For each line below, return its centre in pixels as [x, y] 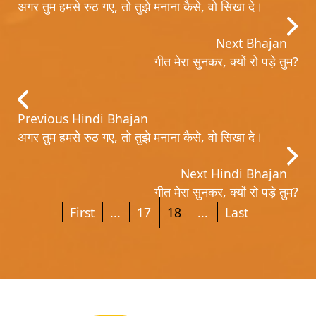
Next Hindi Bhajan [234, 173]
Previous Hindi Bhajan [83, 118]
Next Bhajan [251, 43]
